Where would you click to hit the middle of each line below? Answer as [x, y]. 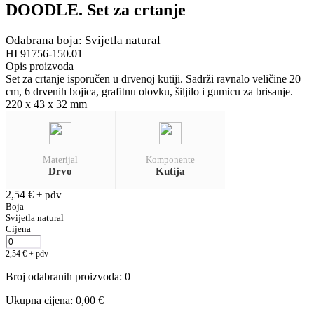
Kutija [170, 171]
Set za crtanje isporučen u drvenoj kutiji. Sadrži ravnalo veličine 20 [153, 78]
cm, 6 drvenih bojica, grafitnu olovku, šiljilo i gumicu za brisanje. [149, 91]
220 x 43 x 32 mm [46, 104]
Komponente [170, 159]
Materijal [60, 159]
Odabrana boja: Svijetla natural [83, 40]
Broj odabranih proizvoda [62, 276]
